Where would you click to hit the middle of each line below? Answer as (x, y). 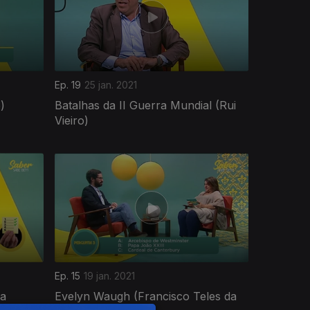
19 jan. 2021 (109, 275)
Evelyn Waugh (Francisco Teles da (146, 296)
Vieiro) (72, 120)
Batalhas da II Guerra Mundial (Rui (145, 105)
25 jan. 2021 (111, 84)
